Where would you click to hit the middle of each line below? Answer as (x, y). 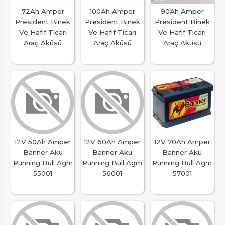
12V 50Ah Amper (43, 141)
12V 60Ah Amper (113, 141)
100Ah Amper (112, 11)
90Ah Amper (182, 11)
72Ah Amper (43, 11)
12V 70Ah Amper (182, 141)
